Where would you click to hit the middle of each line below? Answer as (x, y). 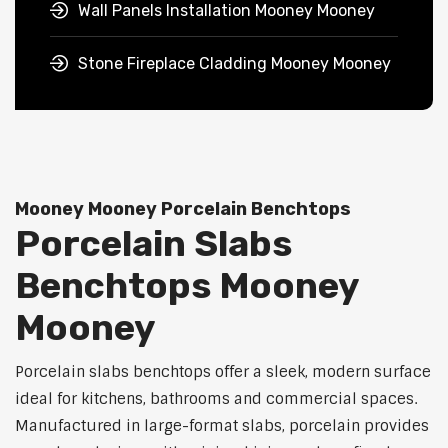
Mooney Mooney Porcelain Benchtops (183, 209)
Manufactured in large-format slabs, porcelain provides (222, 426)
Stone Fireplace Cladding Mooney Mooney (234, 64)
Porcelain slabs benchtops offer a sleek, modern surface (223, 372)
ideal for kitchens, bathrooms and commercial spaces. (216, 399)
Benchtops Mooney (186, 286)
